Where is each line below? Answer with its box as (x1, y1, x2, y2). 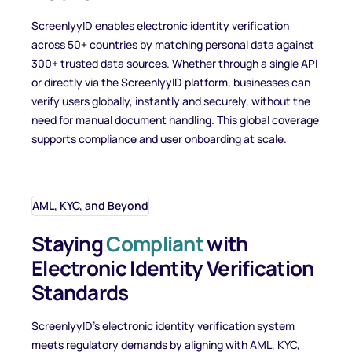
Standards (31, 278, 129, 306)
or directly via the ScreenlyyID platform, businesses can (31, 75, 310, 90)
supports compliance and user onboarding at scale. (31, 131, 287, 146)
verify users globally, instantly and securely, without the (31, 93, 310, 108)
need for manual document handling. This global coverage (31, 112, 319, 127)
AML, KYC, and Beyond (32, 198, 148, 213)
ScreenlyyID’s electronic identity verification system (31, 318, 295, 333)
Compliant (106, 229, 204, 258)
